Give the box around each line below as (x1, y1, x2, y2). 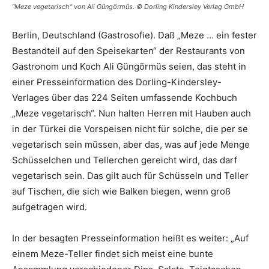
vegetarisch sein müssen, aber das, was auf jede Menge (12, 139, 250, 151)
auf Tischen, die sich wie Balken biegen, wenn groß (12, 186, 231, 198)
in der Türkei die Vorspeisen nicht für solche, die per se (12, 123, 248, 135)
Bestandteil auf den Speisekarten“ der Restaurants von (12, 45, 245, 57)
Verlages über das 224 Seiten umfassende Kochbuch (12, 92, 237, 104)
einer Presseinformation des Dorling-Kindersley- (12, 76, 222, 88)
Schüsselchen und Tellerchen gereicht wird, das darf (12, 154, 237, 166)
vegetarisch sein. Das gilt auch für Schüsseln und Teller (12, 170, 249, 182)
